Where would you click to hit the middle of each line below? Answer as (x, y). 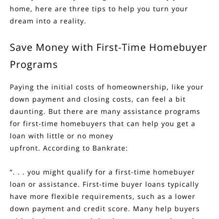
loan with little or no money (62, 136)
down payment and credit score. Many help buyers (105, 209)
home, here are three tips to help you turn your (99, 9)
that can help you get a (151, 124)
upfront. (26, 148)
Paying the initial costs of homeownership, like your (107, 87)
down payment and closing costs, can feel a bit (98, 99)
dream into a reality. (48, 21)
